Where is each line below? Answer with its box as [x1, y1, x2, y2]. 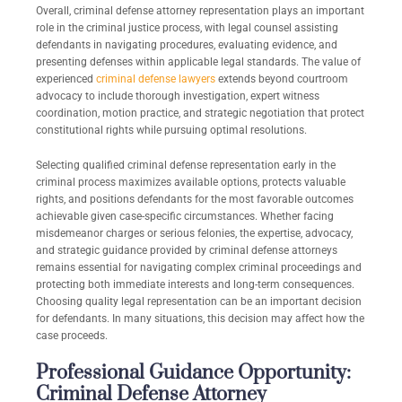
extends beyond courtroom [215, 73, 348, 86]
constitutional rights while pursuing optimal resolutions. [36, 124, 307, 137]
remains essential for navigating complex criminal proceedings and [36, 261, 362, 275]
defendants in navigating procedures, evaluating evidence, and [36, 39, 337, 52]
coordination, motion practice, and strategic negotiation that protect [36, 107, 364, 120]
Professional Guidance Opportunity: [36, 361, 351, 386]
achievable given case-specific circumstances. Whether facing [36, 210, 334, 223]
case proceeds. [36, 329, 108, 343]
